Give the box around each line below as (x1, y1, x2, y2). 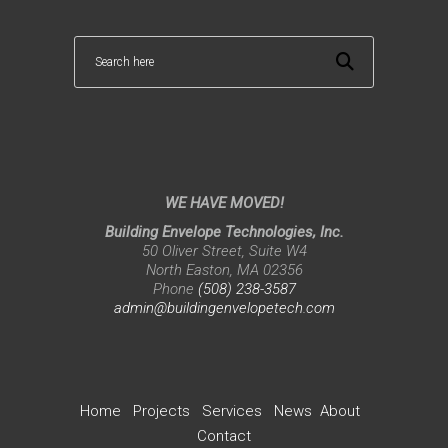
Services (202, 401, 262, 420)
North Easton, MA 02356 (145, 260, 303, 279)
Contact (197, 426, 251, 445)
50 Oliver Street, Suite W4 (141, 241, 307, 260)
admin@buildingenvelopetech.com (113, 298, 335, 317)
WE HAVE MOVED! (164, 193, 284, 212)
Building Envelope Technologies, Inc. (104, 222, 344, 241)
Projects (133, 401, 190, 420)
